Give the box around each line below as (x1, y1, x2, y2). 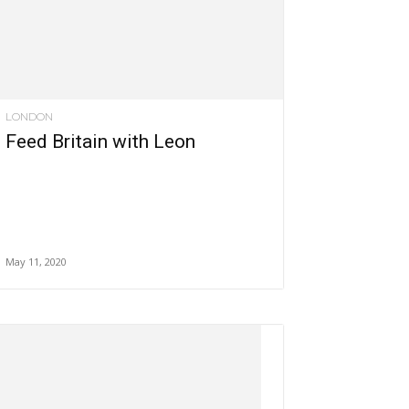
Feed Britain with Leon (5, 131, 195, 153)
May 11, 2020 (5, 255, 67, 269)
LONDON (5, 110, 53, 124)
